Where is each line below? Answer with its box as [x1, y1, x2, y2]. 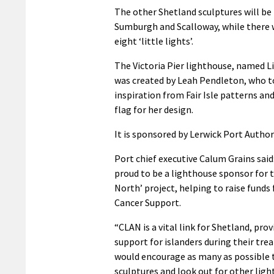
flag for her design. [114, 103, 193, 116]
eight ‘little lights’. [114, 34, 193, 47]
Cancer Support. [114, 196, 181, 209]
